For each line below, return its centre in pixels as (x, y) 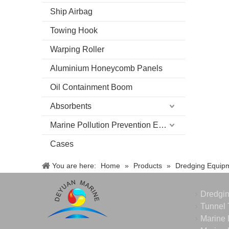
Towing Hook (74, 30)
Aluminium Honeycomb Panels (106, 68)
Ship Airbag (71, 12)
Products (148, 166)
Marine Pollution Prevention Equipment (163, 125)
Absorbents (71, 106)
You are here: (74, 166)
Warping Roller (77, 49)
